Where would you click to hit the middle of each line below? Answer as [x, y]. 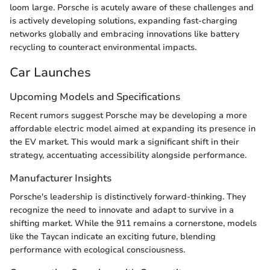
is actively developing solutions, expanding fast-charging [124, 21]
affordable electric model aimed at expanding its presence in [133, 129]
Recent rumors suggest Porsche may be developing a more [128, 116]
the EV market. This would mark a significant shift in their [124, 142]
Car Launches [50, 73]
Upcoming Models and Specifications [95, 96]
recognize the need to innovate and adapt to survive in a [122, 210]
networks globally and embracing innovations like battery [124, 34]
